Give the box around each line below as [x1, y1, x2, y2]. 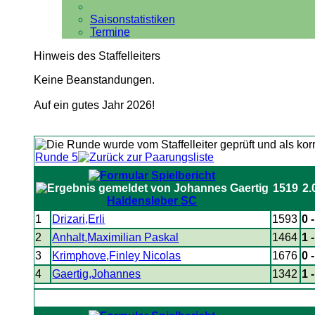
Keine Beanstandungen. [33, 74, 155, 86]
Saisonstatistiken [89, 13, 175, 25]
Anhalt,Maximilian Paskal [52, 231, 179, 243]
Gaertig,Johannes [52, 268, 141, 280]
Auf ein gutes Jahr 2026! [33, 99, 155, 111]
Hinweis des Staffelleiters [33, 50, 160, 62]
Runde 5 [35, 151, 79, 163]
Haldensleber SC [107, 195, 198, 207]
